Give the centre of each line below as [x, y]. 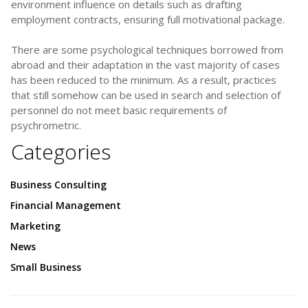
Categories [61, 151]
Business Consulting [58, 184]
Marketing [35, 225]
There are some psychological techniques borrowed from [147, 49]
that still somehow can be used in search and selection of [146, 95]
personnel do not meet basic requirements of [119, 110]
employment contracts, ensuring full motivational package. [148, 19]
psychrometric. [46, 125]
